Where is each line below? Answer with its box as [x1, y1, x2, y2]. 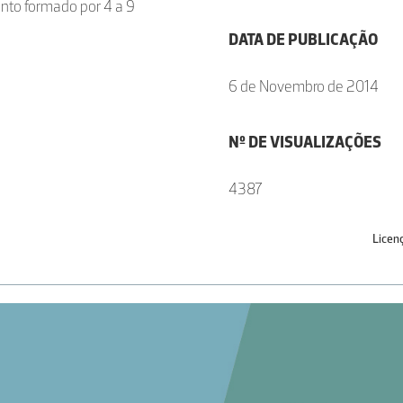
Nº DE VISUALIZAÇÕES [228, 132, 381, 152]
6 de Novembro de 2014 [228, 76, 379, 96]
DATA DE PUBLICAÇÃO [228, 30, 378, 49]
